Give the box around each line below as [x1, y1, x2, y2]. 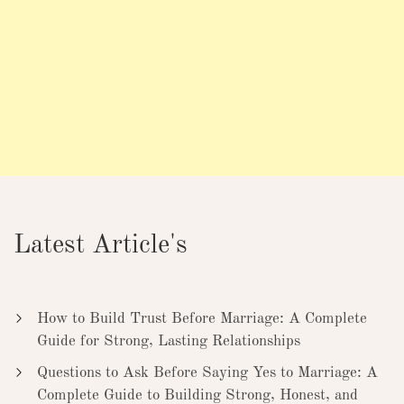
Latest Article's [14, 233, 188, 260]
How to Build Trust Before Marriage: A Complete [36, 311, 367, 327]
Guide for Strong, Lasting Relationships [36, 334, 300, 350]
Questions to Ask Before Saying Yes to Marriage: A [36, 365, 378, 381]
